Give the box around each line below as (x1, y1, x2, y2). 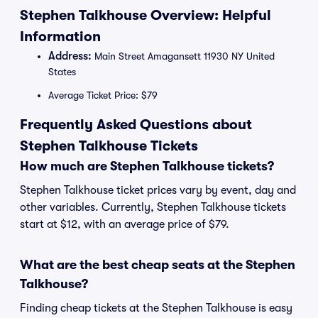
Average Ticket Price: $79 (48, 89, 158, 101)
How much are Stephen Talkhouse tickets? (20, 159, 274, 173)
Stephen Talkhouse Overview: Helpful (20, 7, 271, 23)
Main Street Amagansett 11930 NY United (92, 50, 275, 62)
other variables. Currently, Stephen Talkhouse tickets (20, 201, 286, 214)
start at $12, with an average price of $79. (20, 218, 229, 231)
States (48, 66, 76, 77)
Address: (48, 50, 92, 62)
